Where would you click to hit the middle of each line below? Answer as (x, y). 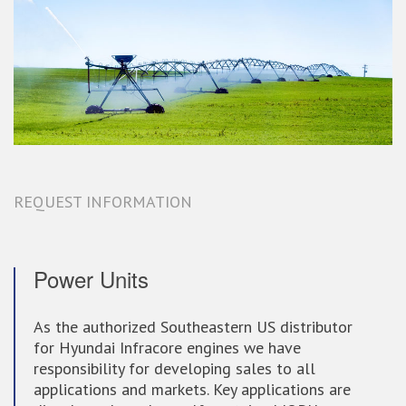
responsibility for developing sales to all (174, 368)
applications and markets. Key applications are (192, 389)
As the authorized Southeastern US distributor (193, 327)
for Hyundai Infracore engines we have (167, 348)
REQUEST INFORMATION (103, 202)
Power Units (91, 279)
